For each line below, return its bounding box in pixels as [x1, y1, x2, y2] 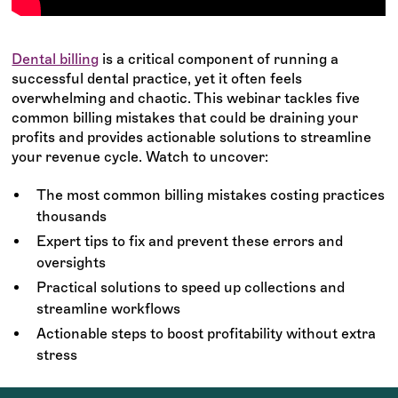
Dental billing [12, 50, 99, 68]
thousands [36, 207, 107, 225]
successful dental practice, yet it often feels [12, 69, 303, 87]
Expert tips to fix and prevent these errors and [36, 232, 344, 250]
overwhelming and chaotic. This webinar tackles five [12, 89, 361, 107]
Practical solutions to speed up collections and [36, 278, 346, 296]
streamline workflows [36, 299, 181, 317]
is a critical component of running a [99, 50, 339, 68]
